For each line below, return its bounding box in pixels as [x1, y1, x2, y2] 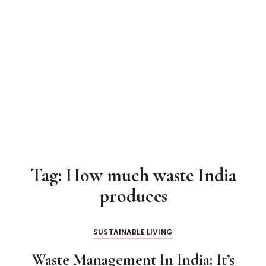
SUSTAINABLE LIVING [93, 227, 173, 237]
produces [99, 184, 167, 207]
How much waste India [65, 163, 236, 186]
